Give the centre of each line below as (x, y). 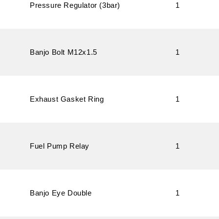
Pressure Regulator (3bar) (75, 5)
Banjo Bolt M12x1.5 (64, 52)
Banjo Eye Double (61, 193)
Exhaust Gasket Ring (67, 99)
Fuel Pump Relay (60, 146)
